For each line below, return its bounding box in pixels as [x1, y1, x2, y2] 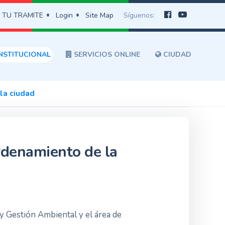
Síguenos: [124, 11, 157, 20]
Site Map [85, 11, 114, 20]
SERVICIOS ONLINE [72, 50, 140, 59]
